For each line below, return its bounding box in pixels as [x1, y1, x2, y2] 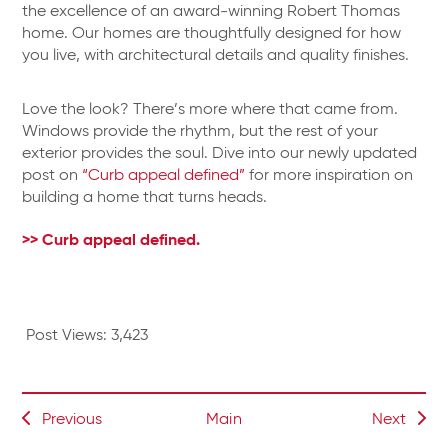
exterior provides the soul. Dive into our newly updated [22, 145, 418, 162]
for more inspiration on [245, 167, 414, 184]
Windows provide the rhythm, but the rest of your [22, 123, 379, 140]
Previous [42, 411, 103, 428]
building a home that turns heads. [22, 189, 268, 206]
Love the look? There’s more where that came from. [22, 101, 399, 118]
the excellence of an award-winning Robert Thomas [22, 3, 401, 20]
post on [22, 167, 83, 184]
